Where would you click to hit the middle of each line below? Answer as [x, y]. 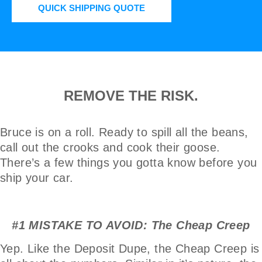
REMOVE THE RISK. [131, 95]
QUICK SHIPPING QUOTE [92, 8]
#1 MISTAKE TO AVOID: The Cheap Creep [131, 225]
